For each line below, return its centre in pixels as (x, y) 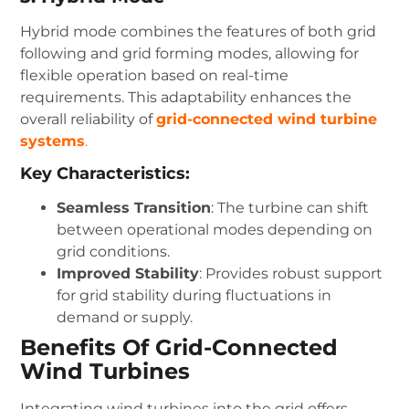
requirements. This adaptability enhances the (186, 97)
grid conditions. (114, 252)
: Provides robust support (291, 274)
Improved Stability (128, 274)
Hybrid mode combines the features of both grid (199, 31)
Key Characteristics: (105, 174)
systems (53, 141)
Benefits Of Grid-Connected (179, 348)
